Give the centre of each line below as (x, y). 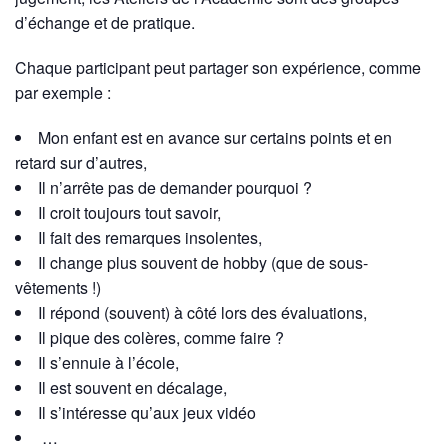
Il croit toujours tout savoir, (129, 212)
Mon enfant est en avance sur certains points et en (215, 137)
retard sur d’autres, (81, 162)
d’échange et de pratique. (105, 22)
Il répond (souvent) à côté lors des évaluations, (202, 312)
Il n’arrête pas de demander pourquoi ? (175, 187)
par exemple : (63, 92)
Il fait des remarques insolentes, (150, 237)
